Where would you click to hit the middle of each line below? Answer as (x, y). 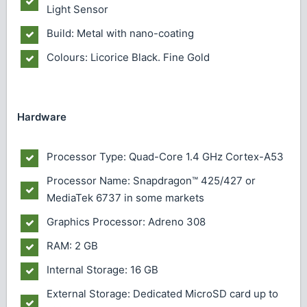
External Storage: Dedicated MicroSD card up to (162, 293)
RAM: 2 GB (72, 245)
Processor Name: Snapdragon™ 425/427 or (151, 180)
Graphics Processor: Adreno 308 (126, 221)
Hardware (42, 117)
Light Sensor (77, 9)
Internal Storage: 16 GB (102, 269)
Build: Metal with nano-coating (120, 33)
